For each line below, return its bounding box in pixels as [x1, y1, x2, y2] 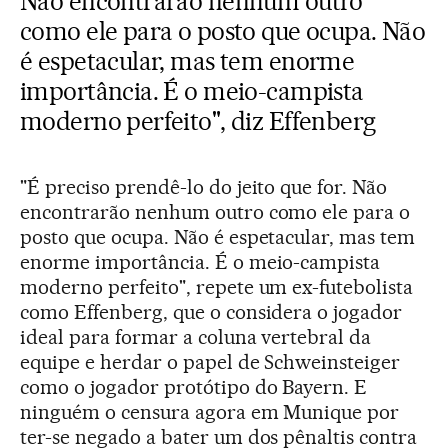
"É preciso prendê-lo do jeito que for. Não [20, 175, 388, 199]
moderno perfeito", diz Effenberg [20, 106, 376, 136]
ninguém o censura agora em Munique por [20, 400, 400, 424]
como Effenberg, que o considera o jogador [20, 300, 403, 324]
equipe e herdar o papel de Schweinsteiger [20, 350, 401, 374]
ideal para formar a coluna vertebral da [20, 325, 372, 349]
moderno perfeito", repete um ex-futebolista [20, 275, 414, 299]
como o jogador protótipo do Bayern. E [20, 375, 368, 399]
